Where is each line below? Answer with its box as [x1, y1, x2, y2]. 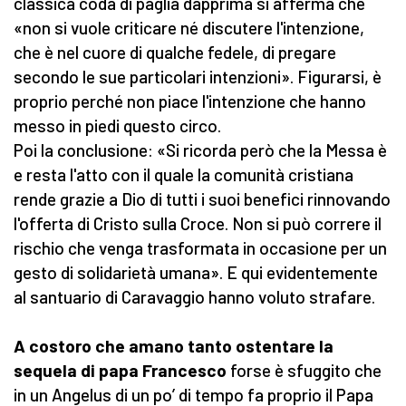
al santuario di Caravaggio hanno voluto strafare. [14, 286, 375, 308]
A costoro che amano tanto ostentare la [14, 335, 333, 357]
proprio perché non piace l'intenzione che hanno [14, 91, 366, 112]
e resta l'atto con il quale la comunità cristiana [14, 164, 353, 186]
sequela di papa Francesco [14, 360, 230, 382]
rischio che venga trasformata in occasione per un [14, 237, 387, 259]
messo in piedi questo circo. [14, 115, 225, 137]
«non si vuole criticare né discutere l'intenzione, [14, 17, 364, 39]
